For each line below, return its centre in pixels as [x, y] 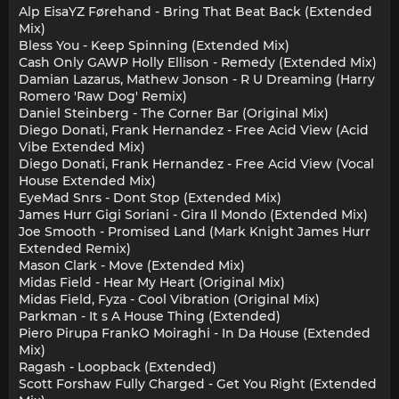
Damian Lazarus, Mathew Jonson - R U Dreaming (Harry [197, 80]
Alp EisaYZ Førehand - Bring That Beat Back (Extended [195, 12]
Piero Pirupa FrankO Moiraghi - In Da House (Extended [195, 334]
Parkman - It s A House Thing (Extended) [150, 317]
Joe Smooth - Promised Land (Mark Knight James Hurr [195, 232]
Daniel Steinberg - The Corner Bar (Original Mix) [174, 114]
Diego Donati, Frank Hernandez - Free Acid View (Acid [194, 130]
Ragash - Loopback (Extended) [118, 367]
